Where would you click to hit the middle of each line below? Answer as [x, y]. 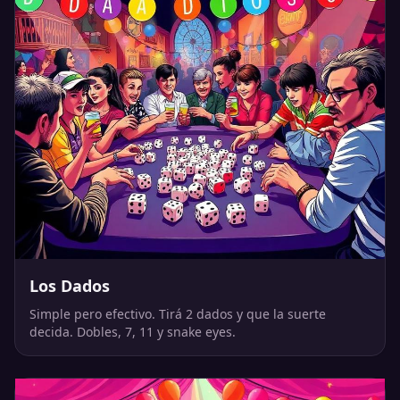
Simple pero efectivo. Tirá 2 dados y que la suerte [178, 313]
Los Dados [70, 285]
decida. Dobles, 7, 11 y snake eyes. [133, 331]
